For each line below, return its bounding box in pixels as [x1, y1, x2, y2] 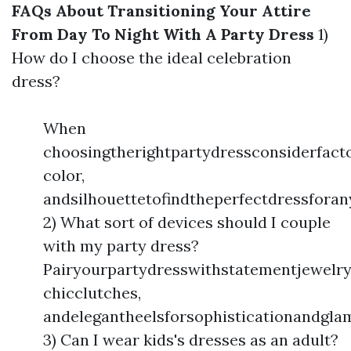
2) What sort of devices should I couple [43, 212, 331, 232]
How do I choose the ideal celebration [12, 47, 291, 67]
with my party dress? [43, 235, 199, 255]
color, [43, 165, 85, 185]
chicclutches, [43, 282, 141, 302]
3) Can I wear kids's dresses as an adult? [43, 329, 338, 349]
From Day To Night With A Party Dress [12, 24, 314, 44]
